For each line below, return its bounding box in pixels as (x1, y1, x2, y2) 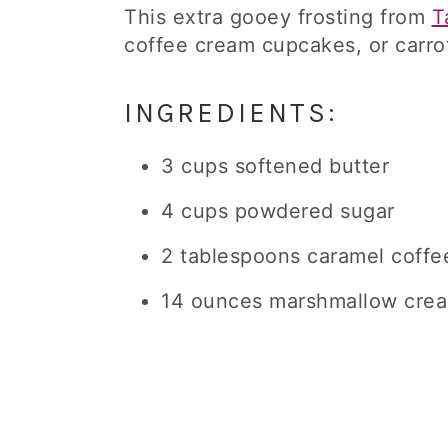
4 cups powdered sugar (161, 199, 395, 223)
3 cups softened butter (161, 154, 389, 178)
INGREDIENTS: (124, 97, 338, 129)
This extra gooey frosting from (124, 5, 432, 29)
